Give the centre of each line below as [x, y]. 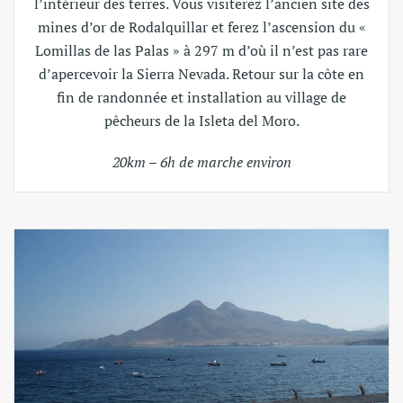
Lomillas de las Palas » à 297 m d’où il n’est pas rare [201, 51]
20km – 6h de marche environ [201, 162]
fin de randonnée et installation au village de [201, 98]
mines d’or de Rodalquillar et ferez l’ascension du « [201, 27]
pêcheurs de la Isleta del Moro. [201, 121]
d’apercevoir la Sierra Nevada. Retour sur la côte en [201, 74]
